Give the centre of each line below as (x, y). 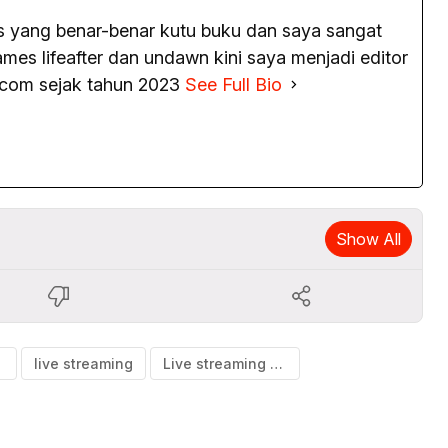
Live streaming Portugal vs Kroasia (276, 363)
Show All (368, 238)
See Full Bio (233, 84)
